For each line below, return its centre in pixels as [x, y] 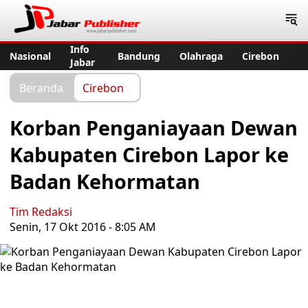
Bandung [139, 56]
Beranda [41, 87]
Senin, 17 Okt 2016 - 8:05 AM [83, 227]
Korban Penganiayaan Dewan [154, 128]
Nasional [30, 56]
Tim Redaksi [41, 212]
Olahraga [201, 56]
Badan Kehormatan [105, 181]
